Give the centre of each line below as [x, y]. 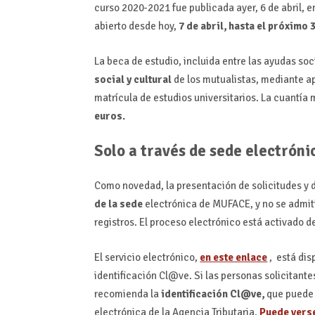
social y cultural [133, 80]
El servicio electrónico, [147, 258]
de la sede [119, 204]
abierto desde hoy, [137, 26]
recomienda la [127, 294]
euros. [110, 116]
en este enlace [234, 258]
